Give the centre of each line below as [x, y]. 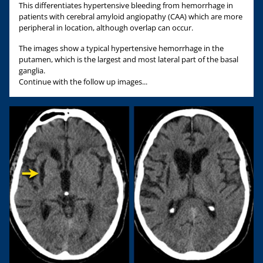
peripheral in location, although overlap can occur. [106, 27]
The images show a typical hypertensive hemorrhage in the [121, 48]
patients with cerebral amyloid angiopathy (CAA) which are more [131, 16]
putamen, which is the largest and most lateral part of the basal [129, 59]
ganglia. [32, 70]
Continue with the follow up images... [83, 81]
